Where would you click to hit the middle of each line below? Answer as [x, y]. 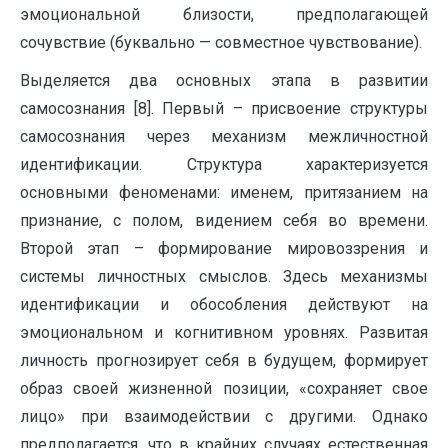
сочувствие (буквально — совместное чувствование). [221, 42]
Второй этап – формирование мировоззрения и [224, 248]
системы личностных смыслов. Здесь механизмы [224, 276]
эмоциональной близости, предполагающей [224, 14]
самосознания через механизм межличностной [224, 136]
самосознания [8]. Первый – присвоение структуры [224, 108]
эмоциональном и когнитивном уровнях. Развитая [224, 332]
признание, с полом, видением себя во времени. [224, 220]
